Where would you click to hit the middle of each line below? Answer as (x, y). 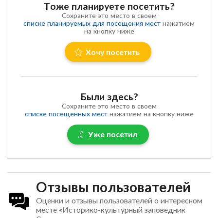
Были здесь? (109, 96)
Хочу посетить (113, 52)
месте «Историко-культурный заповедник (110, 209)
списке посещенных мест (66, 113)
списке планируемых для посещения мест (92, 23)
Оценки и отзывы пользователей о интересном (119, 200)
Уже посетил (113, 134)
